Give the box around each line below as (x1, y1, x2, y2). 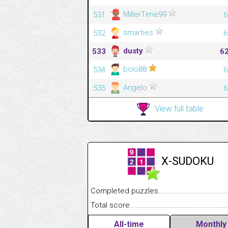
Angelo (121, 82, 149, 92)
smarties (121, 27, 155, 37)
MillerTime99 (121, 9, 168, 19)
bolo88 (121, 64, 149, 74)
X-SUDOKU (161, 154, 214, 167)
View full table (155, 103, 204, 113)
